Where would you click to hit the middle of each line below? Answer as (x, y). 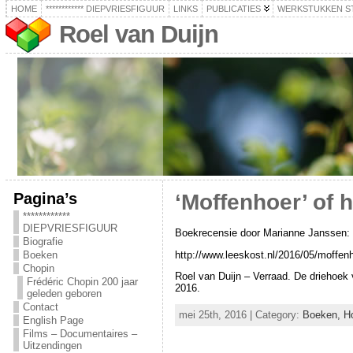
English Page (53, 320)
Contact (40, 307)
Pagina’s (45, 198)
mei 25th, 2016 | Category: (240, 315)
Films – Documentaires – (80, 334)
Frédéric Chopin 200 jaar (82, 282)
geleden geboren (64, 294)
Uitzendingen (52, 346)
